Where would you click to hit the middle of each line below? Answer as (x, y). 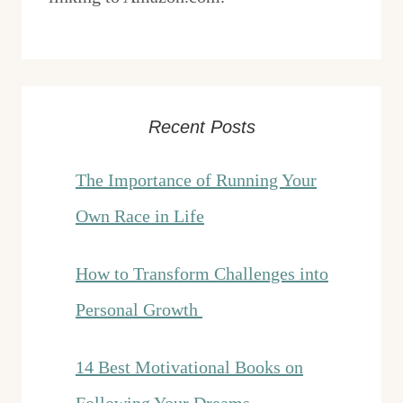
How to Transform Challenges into (202, 274)
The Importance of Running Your (196, 180)
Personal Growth (139, 310)
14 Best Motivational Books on (189, 367)
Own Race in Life (140, 216)
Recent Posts (201, 127)
